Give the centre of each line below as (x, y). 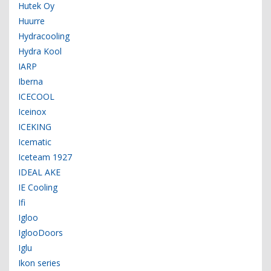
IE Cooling (38, 188)
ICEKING (35, 127)
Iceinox (32, 112)
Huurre (31, 21)
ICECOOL (36, 97)
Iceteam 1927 (45, 157)
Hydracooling (44, 36)
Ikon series (39, 263)
